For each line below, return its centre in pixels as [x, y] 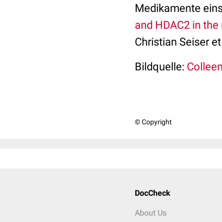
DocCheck [153, 193]
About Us [151, 213]
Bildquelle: [160, 67]
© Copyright [153, 122]
